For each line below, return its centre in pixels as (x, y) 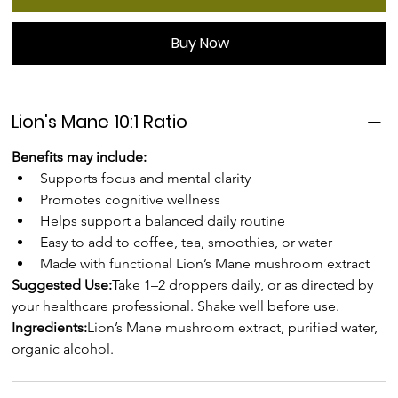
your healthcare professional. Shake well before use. (176, 306)
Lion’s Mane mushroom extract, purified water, (235, 327)
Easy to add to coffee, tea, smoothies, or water (187, 242)
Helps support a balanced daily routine (163, 220)
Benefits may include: (80, 156)
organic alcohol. (63, 348)
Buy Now (200, 43)
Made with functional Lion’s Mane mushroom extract (205, 263)
